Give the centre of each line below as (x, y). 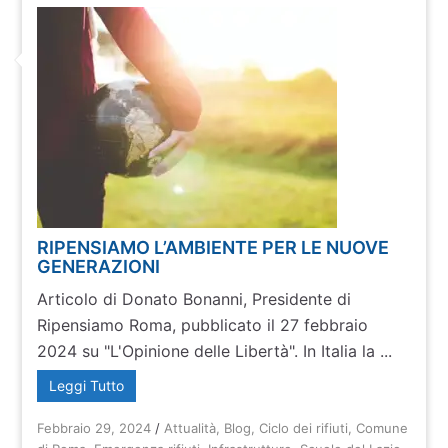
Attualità (190, 428)
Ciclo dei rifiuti (304, 428)
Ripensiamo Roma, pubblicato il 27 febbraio (203, 325)
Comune (382, 428)
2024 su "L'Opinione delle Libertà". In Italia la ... (215, 351)
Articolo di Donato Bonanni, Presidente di (194, 299)
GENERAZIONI (99, 266)
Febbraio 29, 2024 (94, 428)
